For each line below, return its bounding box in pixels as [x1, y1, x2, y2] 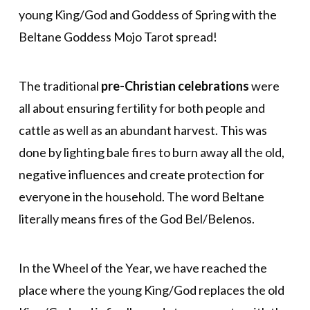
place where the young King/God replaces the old [18, 282, 284, 298]
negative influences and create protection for [18, 167, 264, 183]
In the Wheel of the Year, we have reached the [18, 259, 267, 275]
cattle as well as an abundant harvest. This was [18, 122, 267, 138]
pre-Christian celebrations [100, 78, 249, 94]
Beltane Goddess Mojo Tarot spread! [18, 29, 217, 45]
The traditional [18, 78, 101, 94]
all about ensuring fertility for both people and [18, 100, 265, 116]
